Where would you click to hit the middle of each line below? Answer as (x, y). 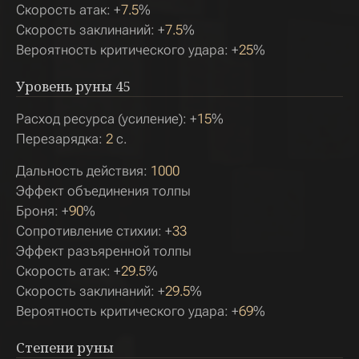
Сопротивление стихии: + (94, 231)
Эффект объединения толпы (103, 191)
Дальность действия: (83, 171)
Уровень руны (64, 86)
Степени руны (65, 347)
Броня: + (42, 211)
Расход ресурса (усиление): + (107, 119)
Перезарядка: (61, 139)
